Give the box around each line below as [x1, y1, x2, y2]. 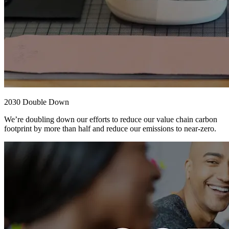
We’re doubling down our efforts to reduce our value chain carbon [4, 115, 217, 124]
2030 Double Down [4, 98, 69, 107]
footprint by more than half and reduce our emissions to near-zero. [4, 124, 216, 133]
